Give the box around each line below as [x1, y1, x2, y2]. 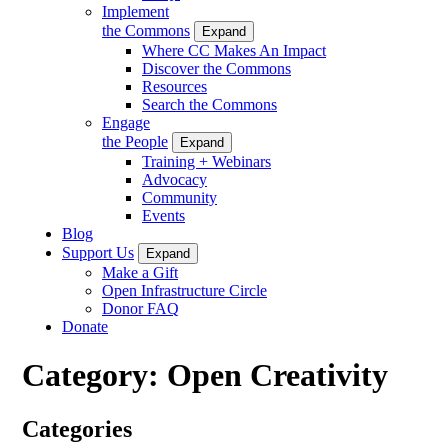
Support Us [62, 243, 134, 261]
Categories [22, 415, 132, 442]
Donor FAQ [102, 299, 179, 317]
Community [142, 188, 217, 206]
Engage [102, 113, 150, 131]
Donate [62, 317, 108, 335]
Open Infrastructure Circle [102, 281, 267, 299]
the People [102, 132, 168, 150]
